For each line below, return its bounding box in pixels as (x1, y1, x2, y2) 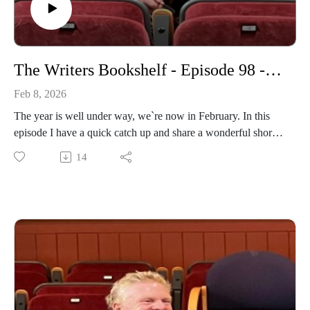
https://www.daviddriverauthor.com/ (14, 159, 171, 172)
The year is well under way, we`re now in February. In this (14, 109, 270, 122)
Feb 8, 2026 (14, 87, 66, 100)
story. (14, 143, 40, 155)
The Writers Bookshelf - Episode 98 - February (265, 60, 282, 79)
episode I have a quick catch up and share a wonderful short (14, 126, 275, 138)
